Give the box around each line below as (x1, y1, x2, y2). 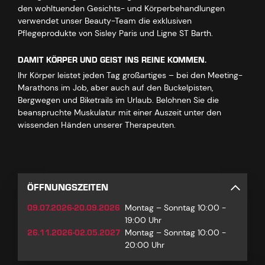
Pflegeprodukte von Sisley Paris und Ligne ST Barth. (18, 28, 213, 38)
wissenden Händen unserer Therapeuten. (18, 119, 176, 130)
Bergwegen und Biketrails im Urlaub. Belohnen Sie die (18, 95, 219, 105)
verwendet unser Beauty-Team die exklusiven (18, 15, 192, 26)
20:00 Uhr (125, 240, 164, 250)
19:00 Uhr (125, 215, 161, 225)
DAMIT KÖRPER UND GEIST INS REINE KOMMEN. (18, 53, 206, 67)
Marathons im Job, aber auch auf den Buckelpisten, (18, 82, 213, 93)
